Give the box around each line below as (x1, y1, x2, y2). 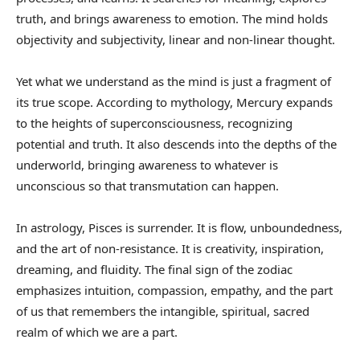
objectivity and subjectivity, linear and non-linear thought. (16, 31, 335, 48)
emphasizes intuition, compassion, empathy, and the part (16, 282, 333, 299)
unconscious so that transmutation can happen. (16, 178, 279, 194)
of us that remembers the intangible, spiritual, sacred (16, 303, 309, 320)
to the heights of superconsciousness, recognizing (16, 115, 292, 132)
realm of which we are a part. (16, 324, 178, 341)
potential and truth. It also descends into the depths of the (16, 136, 337, 153)
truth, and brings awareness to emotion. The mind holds (16, 10, 328, 27)
